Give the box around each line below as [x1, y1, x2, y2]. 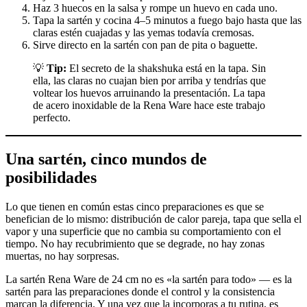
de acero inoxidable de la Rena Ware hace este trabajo [33, 99, 265, 112]
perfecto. [33, 112, 71, 124]
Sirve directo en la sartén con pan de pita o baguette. [33, 39, 258, 51]
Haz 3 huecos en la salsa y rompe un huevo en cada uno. [33, 2, 278, 14]
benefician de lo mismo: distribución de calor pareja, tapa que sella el [5, 212, 302, 225]
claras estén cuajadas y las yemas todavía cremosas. [33, 27, 254, 39]
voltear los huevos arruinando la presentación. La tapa [33, 87, 265, 99]
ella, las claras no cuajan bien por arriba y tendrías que [33, 75, 266, 87]
